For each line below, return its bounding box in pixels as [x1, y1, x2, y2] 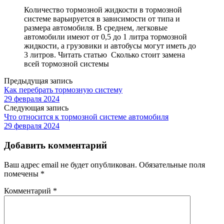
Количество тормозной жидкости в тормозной [24, 5, 182, 14]
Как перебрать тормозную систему [4, 85, 122, 94]
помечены [4, 169, 40, 178]
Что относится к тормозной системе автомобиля [4, 112, 168, 121]
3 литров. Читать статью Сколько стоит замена [24, 50, 185, 59]
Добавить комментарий [4, 140, 107, 151]
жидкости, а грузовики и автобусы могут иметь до [24, 41, 196, 50]
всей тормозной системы [24, 59, 109, 68]
